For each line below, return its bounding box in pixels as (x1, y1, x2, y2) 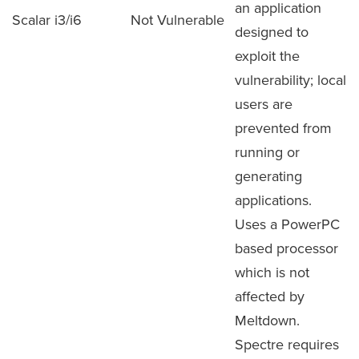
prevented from (235, 118, 332, 138)
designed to (235, 22, 309, 42)
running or (235, 142, 300, 162)
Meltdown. (235, 310, 300, 330)
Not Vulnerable (131, 10, 224, 30)
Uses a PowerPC (235, 214, 340, 234)
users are (235, 94, 292, 114)
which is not (235, 262, 309, 282)
